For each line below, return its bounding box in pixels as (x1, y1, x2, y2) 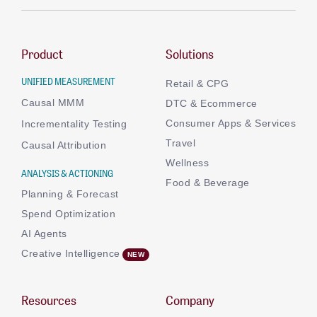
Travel (166, 137, 195, 149)
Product (21, 42, 63, 64)
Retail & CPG (166, 77, 229, 89)
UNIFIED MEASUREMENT (21, 73, 115, 88)
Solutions (166, 42, 214, 64)
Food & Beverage (166, 176, 250, 188)
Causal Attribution (21, 139, 106, 151)
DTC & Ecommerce (166, 97, 258, 109)
